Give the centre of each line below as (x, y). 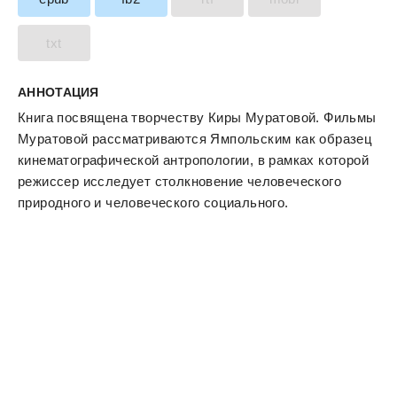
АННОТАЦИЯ (58, 92)
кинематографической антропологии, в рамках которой (193, 160)
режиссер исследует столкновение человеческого (179, 181)
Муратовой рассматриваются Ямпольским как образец (195, 139)
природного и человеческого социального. (153, 202)
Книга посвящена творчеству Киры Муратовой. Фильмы (197, 117)
